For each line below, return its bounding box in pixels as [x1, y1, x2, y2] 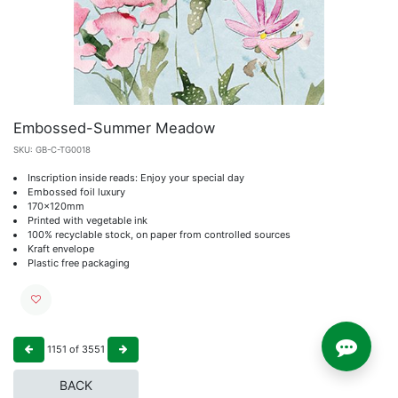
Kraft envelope [28, 242, 94, 255]
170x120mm [28, 199, 84, 212]
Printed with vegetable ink [28, 213, 147, 227]
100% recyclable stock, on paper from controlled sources [28, 227, 291, 241]
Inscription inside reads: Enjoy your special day [28, 171, 244, 184]
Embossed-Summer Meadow [13, 118, 215, 137]
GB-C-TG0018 [36, 144, 91, 155]
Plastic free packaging [28, 256, 130, 269]
